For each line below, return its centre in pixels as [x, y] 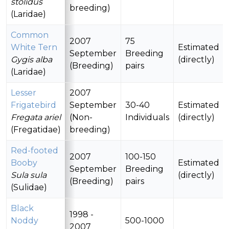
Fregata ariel [36, 118]
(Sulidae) [29, 188]
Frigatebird [33, 105]
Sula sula [29, 175]
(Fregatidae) [36, 130]
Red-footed [35, 151]
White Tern [34, 48]
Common [30, 35]
